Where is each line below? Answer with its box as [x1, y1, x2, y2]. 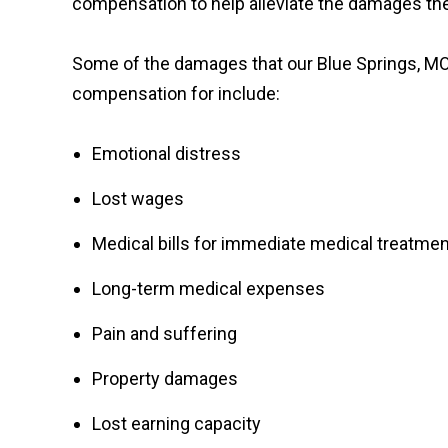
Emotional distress [92, 143, 241, 164]
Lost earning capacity [92, 413, 261, 434]
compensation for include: [72, 83, 280, 104]
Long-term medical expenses [92, 278, 325, 299]
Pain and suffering [92, 323, 237, 344]
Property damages [92, 368, 238, 389]
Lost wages [92, 188, 184, 209]
